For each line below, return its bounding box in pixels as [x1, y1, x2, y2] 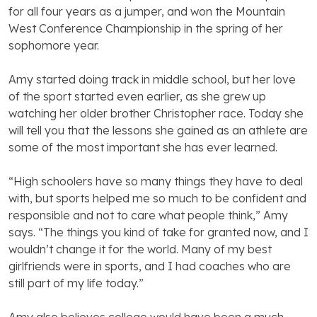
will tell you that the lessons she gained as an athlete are [8, 123, 308, 138]
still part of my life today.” [8, 276, 144, 291]
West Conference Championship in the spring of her [8, 21, 283, 36]
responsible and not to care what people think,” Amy [8, 208, 288, 223]
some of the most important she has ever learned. [8, 140, 277, 155]
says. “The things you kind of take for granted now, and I [8, 225, 309, 240]
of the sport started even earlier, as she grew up [8, 89, 266, 104]
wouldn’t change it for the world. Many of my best [8, 242, 272, 257]
